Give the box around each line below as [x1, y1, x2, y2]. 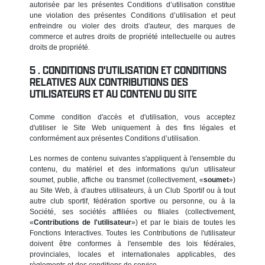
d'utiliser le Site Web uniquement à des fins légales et [30, 123, 235, 132]
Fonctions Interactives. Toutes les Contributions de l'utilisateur [30, 228, 235, 237]
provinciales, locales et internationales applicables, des [30, 250, 235, 258]
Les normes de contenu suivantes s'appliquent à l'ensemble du [30, 154, 235, 163]
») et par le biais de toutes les [131, 218, 236, 227]
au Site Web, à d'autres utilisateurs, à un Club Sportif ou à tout [30, 186, 235, 195]
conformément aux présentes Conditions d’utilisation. [30, 134, 200, 143]
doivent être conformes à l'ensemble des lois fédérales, [30, 239, 235, 248]
